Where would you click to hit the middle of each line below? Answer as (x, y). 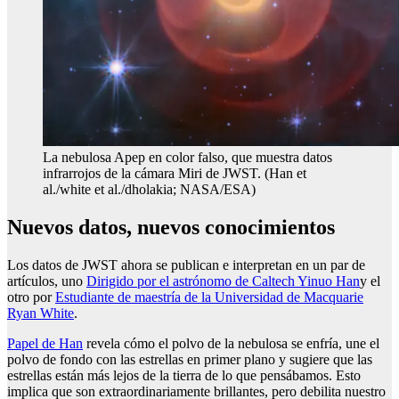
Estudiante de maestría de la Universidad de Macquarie (209, 297)
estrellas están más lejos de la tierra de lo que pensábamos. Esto (184, 376)
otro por (31, 297)
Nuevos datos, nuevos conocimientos (171, 228)
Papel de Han (45, 344)
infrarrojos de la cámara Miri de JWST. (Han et (175, 174)
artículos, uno (47, 281)
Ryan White (41, 313)
